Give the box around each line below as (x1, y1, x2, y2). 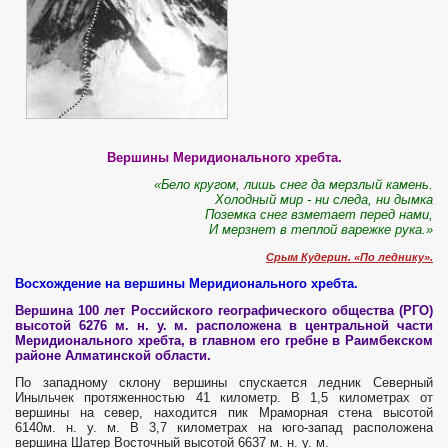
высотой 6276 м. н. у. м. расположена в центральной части (15, 318, 433, 334)
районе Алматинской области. (15, 348, 211, 364)
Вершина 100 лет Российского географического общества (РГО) (15, 303, 433, 319)
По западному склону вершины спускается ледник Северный (15, 375, 433, 391)
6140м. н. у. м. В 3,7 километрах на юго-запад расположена (15, 420, 433, 436)
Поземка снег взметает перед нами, (205, 207, 433, 223)
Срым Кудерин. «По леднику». (266, 251, 433, 264)
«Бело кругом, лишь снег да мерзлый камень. (154, 177, 433, 193)
